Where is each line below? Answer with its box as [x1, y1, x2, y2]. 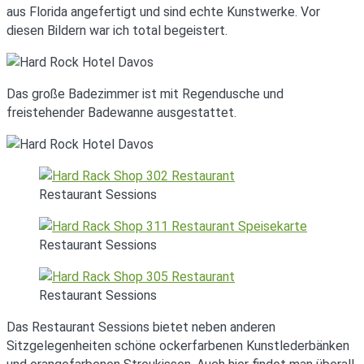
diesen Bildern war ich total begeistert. [6, 22, 227, 38]
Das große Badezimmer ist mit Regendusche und [6, 85, 284, 102]
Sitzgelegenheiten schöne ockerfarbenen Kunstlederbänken [6, 337, 349, 353]
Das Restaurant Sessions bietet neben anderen [6, 318, 275, 335]
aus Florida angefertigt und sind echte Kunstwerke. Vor [6, 3, 320, 19]
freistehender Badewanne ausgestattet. [6, 104, 236, 120]
